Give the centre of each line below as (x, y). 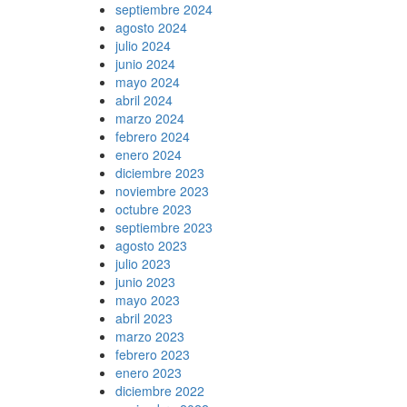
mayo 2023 (148, 299)
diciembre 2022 (160, 390)
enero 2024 (149, 154)
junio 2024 (145, 63)
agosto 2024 (151, 27)
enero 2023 (149, 372)
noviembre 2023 (162, 190)
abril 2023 (144, 318)
